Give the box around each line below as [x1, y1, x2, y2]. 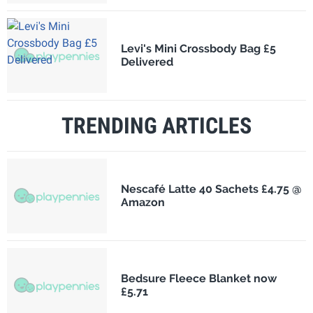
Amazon [120, 196, 165, 210]
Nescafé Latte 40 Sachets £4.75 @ [120, 182, 302, 196]
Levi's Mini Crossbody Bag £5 [120, 42, 276, 56]
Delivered [120, 55, 173, 69]
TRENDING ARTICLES [61, 112, 252, 139]
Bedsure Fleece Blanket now [120, 272, 277, 286]
